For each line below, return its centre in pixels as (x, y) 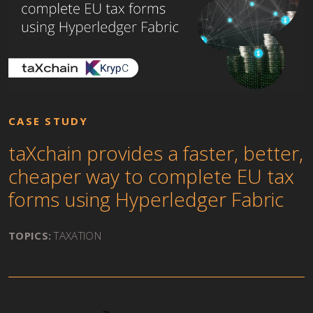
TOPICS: (30, 235)
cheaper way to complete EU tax (151, 176)
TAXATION (78, 235)
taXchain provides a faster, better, (156, 153)
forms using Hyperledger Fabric (146, 199)
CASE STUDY (49, 121)
